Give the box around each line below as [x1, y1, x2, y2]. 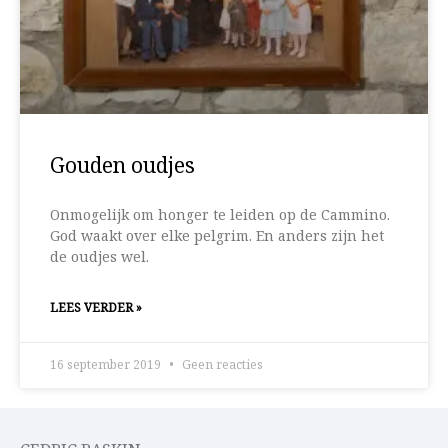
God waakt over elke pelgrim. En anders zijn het [50, 226, 384, 249]
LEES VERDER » [50, 299, 142, 319]
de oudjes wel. [50, 247, 149, 270]
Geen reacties [179, 356, 263, 376]
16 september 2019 [50, 356, 164, 376]
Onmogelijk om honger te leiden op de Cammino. [50, 205, 390, 228]
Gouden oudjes [50, 151, 195, 184]
